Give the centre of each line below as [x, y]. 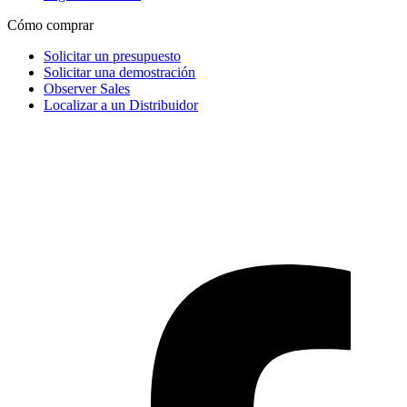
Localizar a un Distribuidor [121, 104]
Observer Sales [87, 88]
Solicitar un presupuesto [112, 55]
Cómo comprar [50, 25]
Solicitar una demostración [119, 72]
